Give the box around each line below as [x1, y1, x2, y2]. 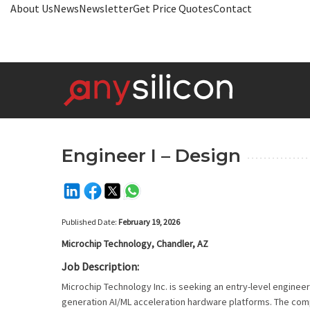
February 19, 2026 [118, 217, 180, 227]
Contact [213, 1, 252, 15]
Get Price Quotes [133, 1, 213, 15]
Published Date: [62, 217, 118, 227]
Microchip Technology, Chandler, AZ [62, 237, 208, 250]
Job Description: [62, 259, 139, 273]
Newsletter [79, 1, 133, 15]
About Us [10, 1, 53, 15]
